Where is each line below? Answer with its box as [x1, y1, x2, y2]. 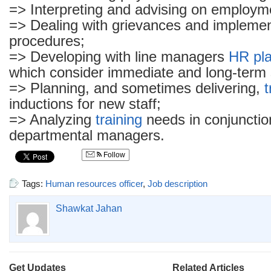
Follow [102, 151, 125, 159]
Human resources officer [45, 178, 143, 189]
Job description [148, 178, 207, 189]
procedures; [9, 33, 85, 49]
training [96, 112, 142, 128]
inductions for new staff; [9, 96, 161, 112]
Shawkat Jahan [56, 203, 122, 214]
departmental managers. [9, 128, 165, 143]
